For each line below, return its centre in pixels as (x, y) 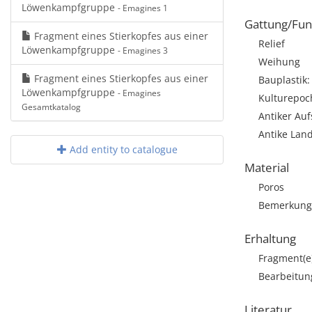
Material (267, 167)
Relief (272, 44)
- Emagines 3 (143, 50)
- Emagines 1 (143, 8)
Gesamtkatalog (51, 107)
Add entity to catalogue (122, 149)
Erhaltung (270, 239)
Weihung (279, 62)
